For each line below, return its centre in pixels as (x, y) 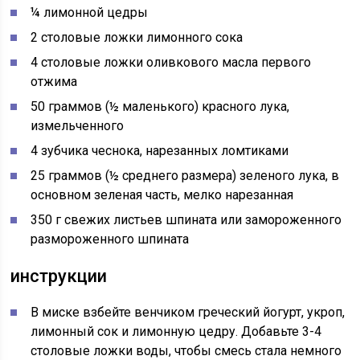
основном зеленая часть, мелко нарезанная (162, 195)
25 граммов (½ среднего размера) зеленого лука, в (185, 176)
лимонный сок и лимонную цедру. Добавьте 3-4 (176, 331)
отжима (54, 82)
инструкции (59, 276)
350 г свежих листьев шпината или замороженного (186, 220)
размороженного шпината (110, 239)
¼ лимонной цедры (90, 12)
